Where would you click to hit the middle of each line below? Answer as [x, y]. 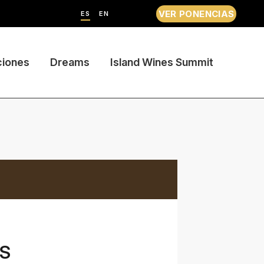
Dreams [70, 62]
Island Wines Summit [161, 62]
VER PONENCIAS [196, 14]
